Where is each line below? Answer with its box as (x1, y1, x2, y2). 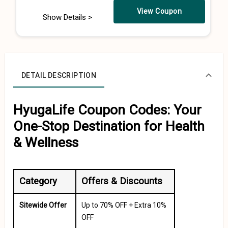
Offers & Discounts (81, 176, 162, 187)
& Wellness (13, 134, 78, 151)
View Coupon (136, 7, 182, 15)
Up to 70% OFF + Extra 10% (81, 201, 166, 209)
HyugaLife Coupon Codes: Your (13, 102, 202, 118)
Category (19, 176, 57, 187)
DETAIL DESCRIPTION (21, 71, 97, 79)
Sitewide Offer (19, 201, 67, 209)
